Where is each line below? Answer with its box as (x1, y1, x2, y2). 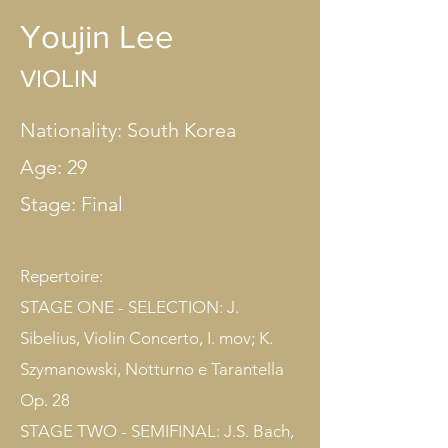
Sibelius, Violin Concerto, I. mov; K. (20, 328, 273, 348)
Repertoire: (20, 266, 107, 286)
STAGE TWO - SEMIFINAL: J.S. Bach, (20, 421, 294, 441)
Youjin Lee (20, 19, 174, 54)
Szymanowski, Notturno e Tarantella (20, 359, 284, 379)
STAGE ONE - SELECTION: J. (20, 297, 239, 317)
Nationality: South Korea (20, 118, 236, 142)
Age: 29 (20, 155, 87, 179)
